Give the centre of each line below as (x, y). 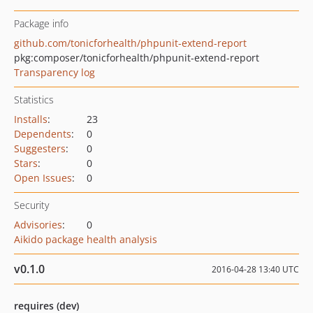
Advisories (38, 225)
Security (31, 205)
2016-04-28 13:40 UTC (255, 269)
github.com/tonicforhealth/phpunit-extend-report (130, 43)
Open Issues (43, 178)
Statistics (34, 100)
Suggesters (40, 148)
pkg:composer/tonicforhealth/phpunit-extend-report (137, 58)
